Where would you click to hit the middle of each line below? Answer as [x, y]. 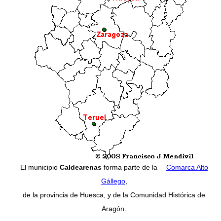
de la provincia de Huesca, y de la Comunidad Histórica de [114, 195]
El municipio [40, 167]
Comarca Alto [187, 167]
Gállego [113, 181]
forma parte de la [130, 167]
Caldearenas [80, 167]
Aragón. [114, 209]
